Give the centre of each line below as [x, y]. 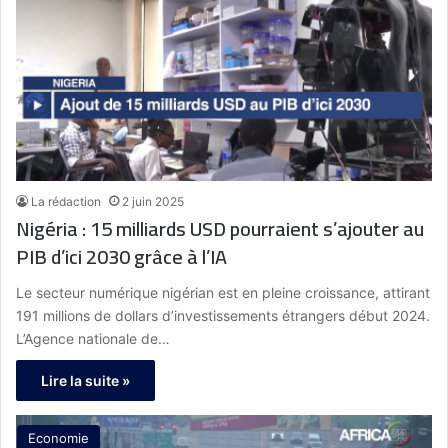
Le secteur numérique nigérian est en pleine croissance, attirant [223, 293]
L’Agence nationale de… [93, 339]
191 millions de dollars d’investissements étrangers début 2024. [223, 316]
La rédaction [66, 202]
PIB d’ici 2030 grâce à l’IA [121, 257]
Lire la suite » [85, 381]
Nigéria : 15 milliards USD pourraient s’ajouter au [220, 229]
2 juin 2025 [153, 202]
